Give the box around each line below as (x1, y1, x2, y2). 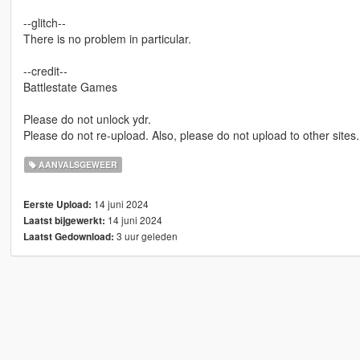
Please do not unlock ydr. (22, 111, 151, 128)
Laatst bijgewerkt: (22, 214, 105, 228)
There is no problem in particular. (22, 31, 191, 47)
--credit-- (22, 63, 67, 80)
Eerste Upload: (22, 198, 92, 212)
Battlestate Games (22, 79, 117, 96)
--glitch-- (22, 14, 66, 31)
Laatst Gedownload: (22, 230, 114, 244)
